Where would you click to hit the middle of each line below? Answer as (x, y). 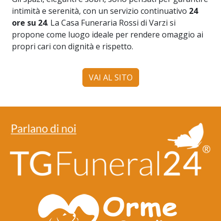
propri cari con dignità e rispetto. (73, 46)
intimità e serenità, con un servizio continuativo (100, 11)
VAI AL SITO (110, 77)
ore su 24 (29, 22)
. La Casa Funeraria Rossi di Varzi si (111, 22)
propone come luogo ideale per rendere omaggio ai (108, 34)
